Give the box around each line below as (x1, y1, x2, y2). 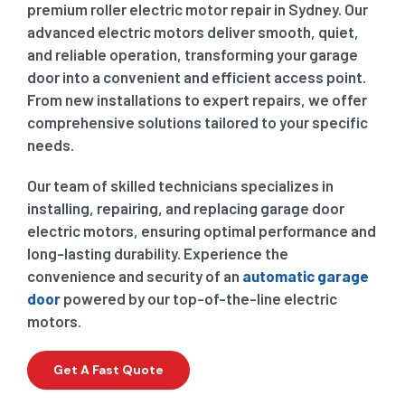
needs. (26, 136, 74, 155)
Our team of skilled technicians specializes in (26, 176, 334, 195)
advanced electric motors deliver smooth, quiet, (26, 23, 359, 42)
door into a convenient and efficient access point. (26, 68, 366, 87)
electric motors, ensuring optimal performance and (26, 221, 376, 240)
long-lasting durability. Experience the (26, 244, 288, 263)
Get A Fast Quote (52, 362, 164, 379)
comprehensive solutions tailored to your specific (26, 113, 368, 132)
